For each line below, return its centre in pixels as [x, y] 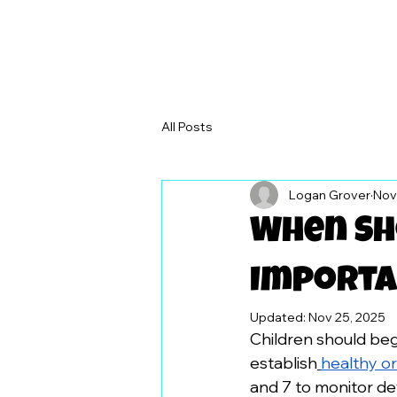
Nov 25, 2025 [347, 317]
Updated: [279, 317]
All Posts [187, 126]
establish [284, 363]
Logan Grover [330, 195]
